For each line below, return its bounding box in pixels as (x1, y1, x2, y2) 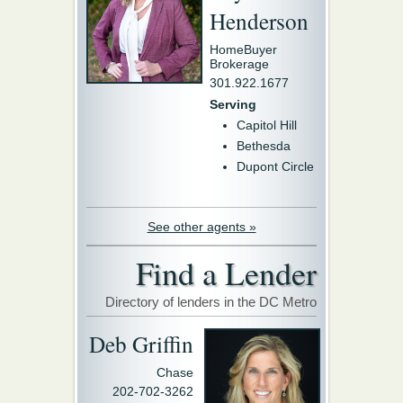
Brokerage (210, 57, 269, 71)
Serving (210, 97, 256, 112)
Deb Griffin (89, 328, 193, 359)
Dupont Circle (237, 159, 314, 174)
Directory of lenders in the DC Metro (105, 294, 317, 309)
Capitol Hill (237, 118, 297, 132)
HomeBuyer (210, 42, 277, 57)
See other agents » (147, 219, 256, 234)
